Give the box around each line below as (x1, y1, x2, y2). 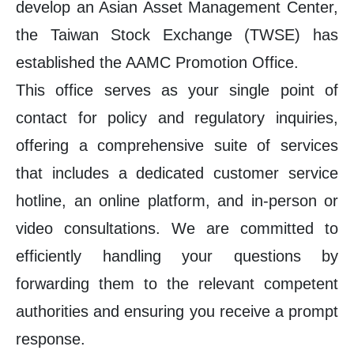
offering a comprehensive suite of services (16, 137, 338, 154)
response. (16, 330, 85, 348)
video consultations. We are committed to (16, 220, 338, 237)
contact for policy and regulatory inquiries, (16, 109, 338, 126)
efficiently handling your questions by (16, 247, 338, 265)
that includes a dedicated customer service (16, 164, 338, 182)
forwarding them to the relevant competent (16, 275, 338, 292)
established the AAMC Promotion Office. (16, 54, 299, 71)
